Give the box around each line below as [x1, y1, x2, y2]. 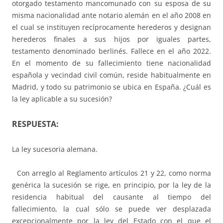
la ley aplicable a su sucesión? [12, 94, 112, 104]
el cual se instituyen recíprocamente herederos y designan [12, 22, 211, 32]
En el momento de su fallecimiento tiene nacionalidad [12, 58, 211, 68]
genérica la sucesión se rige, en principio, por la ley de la [12, 180, 211, 190]
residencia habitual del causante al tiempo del [12, 192, 211, 202]
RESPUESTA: [12, 118, 59, 130]
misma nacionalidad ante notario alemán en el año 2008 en [12, 10, 211, 20]
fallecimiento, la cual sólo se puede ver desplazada [12, 204, 211, 214]
